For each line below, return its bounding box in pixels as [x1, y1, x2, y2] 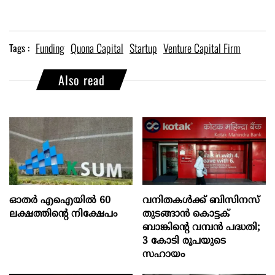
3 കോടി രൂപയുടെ [142, 235, 227, 247]
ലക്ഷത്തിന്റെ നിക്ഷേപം [9, 208, 117, 220]
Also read [58, 71, 105, 90]
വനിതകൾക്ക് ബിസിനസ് [142, 195, 260, 207]
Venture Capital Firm [163, 40, 241, 56]
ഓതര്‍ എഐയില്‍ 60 [9, 195, 110, 207]
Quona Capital [71, 40, 123, 56]
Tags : [9, 41, 29, 56]
